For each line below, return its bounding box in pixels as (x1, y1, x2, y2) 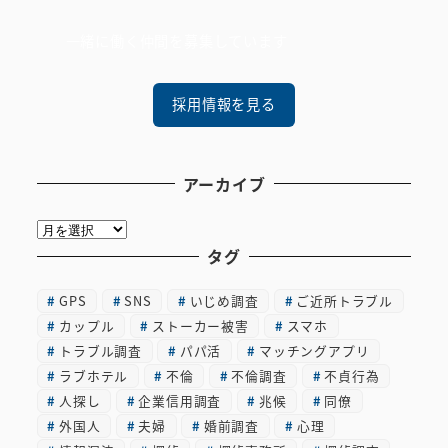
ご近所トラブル (296, 291, 394, 311)
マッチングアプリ (259, 341, 370, 361)
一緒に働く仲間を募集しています (65, 31, 288, 52)
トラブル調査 (59, 341, 143, 361)
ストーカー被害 (152, 316, 249, 336)
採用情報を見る (172, 94, 276, 115)
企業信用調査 (138, 391, 222, 411)
